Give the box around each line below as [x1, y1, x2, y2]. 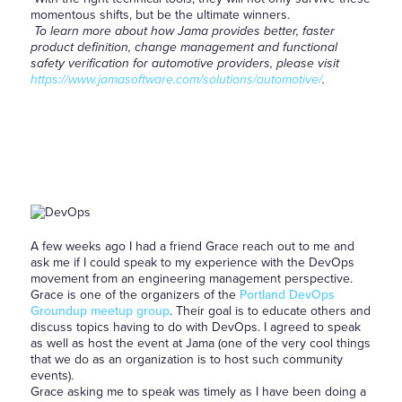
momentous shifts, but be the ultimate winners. [30, 7, 290, 22]
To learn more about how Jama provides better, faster [30, 23, 335, 39]
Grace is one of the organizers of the [30, 287, 240, 302]
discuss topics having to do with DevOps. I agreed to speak [30, 319, 361, 335]
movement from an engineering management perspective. [30, 271, 353, 286]
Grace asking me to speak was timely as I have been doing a [30, 384, 366, 399]
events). [30, 368, 74, 383]
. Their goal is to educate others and [169, 303, 371, 319]
